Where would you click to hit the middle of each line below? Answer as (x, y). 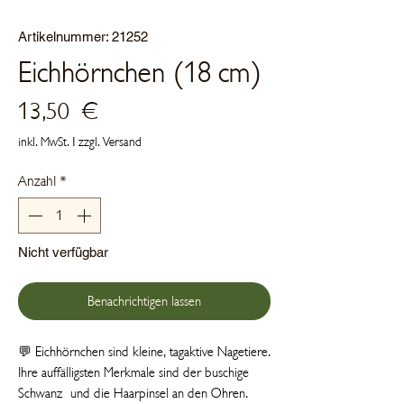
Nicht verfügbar (63, 252)
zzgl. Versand (110, 142)
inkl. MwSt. (44, 142)
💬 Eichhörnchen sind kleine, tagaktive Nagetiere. (144, 351)
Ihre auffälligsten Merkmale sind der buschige (133, 372)
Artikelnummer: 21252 (83, 36)
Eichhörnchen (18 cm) (140, 73)
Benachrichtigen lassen (144, 301)
